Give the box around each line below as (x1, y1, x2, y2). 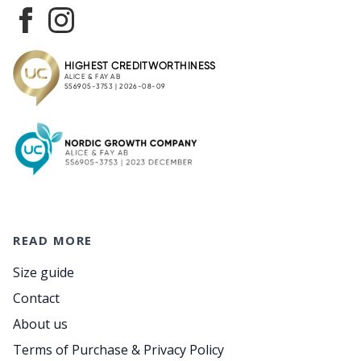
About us (13, 315, 68, 333)
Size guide (13, 263, 74, 281)
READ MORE (13, 232, 93, 248)
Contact (13, 289, 60, 307)
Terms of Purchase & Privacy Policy (13, 341, 224, 359)
